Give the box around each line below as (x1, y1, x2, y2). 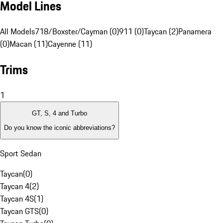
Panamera (178, 25, 212, 38)
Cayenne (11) (48, 38, 92, 50)
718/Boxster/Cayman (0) (35, 25, 119, 38)
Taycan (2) (144, 25, 178, 38)
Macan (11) (9, 38, 48, 50)
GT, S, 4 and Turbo (32, 110, 87, 117)
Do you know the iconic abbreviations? (4, 123, 115, 131)
